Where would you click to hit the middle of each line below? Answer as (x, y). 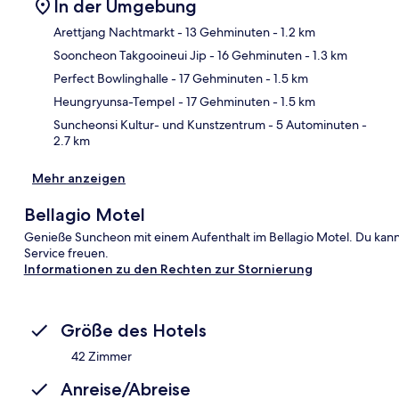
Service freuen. (66, 252)
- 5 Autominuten (312, 124)
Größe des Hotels (134, 330)
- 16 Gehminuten (254, 55)
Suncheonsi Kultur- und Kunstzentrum (159, 124)
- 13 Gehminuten (222, 32)
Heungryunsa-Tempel (114, 101)
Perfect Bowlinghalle (111, 78)
